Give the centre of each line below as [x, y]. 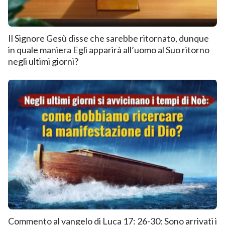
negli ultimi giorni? [43, 62]
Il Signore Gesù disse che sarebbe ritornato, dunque [108, 38]
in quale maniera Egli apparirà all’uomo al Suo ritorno [109, 50]
